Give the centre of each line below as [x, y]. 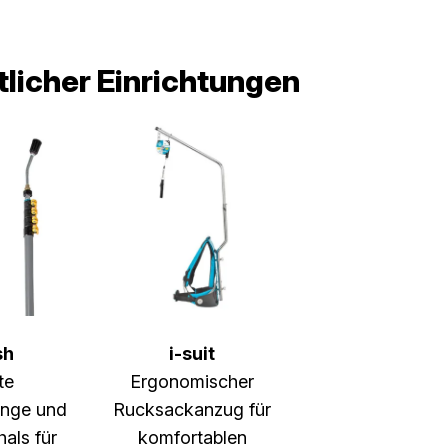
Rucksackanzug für [192, 409]
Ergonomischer [192, 381]
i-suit [192, 353]
